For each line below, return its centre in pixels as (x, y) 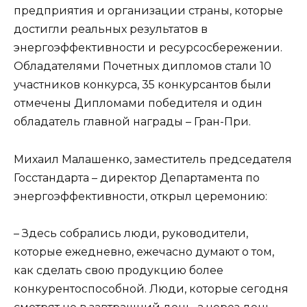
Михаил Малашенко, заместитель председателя (153, 159)
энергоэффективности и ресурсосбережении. (148, 48)
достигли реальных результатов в (111, 29)
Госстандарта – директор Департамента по (137, 177)
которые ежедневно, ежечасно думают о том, (144, 251)
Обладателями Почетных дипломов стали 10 (143, 66)
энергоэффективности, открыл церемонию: (140, 196)
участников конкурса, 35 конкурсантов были (143, 85)
